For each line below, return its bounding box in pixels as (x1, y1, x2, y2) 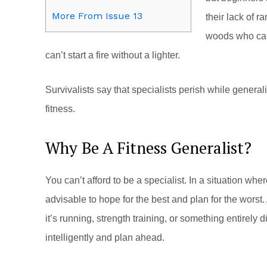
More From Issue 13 (52, 10, 142, 22)
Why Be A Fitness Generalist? (45, 137, 252, 159)
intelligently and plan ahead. (45, 232, 164, 243)
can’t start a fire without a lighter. (45, 50, 180, 61)
